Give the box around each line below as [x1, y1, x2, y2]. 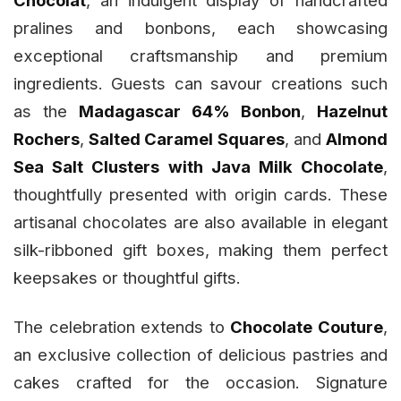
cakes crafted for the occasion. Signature [13, 372, 388, 393]
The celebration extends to [13, 317, 231, 337]
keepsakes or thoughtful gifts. [13, 268, 245, 288]
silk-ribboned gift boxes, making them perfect [13, 240, 388, 260]
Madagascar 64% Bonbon [79, 101, 301, 122]
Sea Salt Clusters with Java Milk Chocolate [13, 157, 383, 177]
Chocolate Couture [230, 317, 384, 337]
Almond [326, 129, 388, 149]
